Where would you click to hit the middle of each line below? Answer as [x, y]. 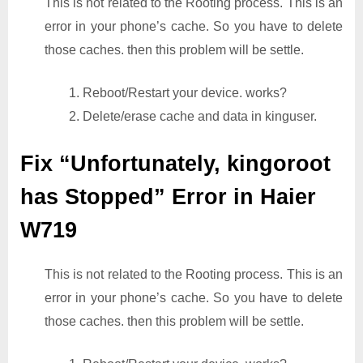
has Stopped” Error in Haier [168, 196]
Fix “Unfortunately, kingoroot [175, 163]
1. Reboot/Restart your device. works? [178, 92]
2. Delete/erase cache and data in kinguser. [193, 116]
